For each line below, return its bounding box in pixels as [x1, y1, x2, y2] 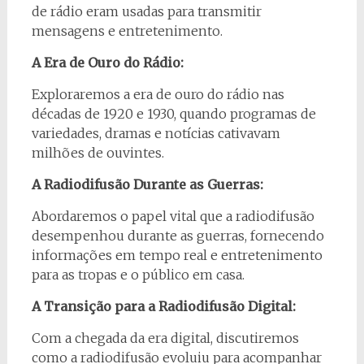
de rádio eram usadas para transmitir [31, 3, 262, 20]
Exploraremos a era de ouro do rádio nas [31, 86, 284, 103]
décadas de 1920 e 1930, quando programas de [31, 106, 316, 123]
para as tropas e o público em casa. [31, 266, 245, 284]
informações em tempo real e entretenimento [31, 247, 323, 264]
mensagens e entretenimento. [31, 23, 223, 40]
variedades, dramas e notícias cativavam [31, 125, 280, 142]
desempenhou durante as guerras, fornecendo [31, 227, 324, 245]
